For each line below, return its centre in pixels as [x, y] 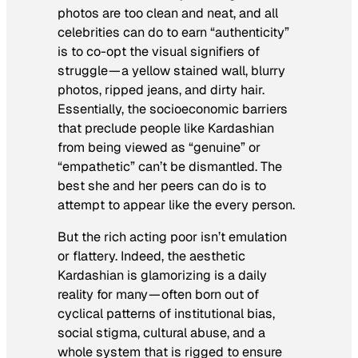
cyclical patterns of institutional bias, [166, 313]
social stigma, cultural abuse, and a [161, 332]
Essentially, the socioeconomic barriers [173, 109]
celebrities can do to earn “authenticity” [173, 32]
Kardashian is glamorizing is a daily [162, 275]
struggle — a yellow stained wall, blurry [171, 70]
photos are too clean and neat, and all [168, 13]
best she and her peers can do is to [162, 185]
